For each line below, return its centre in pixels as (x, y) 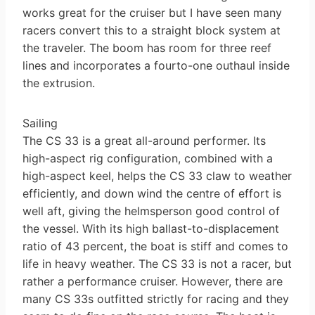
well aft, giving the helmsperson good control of (151, 211)
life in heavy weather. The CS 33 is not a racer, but (157, 263)
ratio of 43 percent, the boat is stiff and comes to (155, 246)
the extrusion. (59, 83)
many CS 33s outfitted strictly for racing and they (156, 298)
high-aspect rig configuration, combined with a (148, 158)
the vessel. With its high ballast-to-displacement (151, 228)
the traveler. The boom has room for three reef (147, 47)
